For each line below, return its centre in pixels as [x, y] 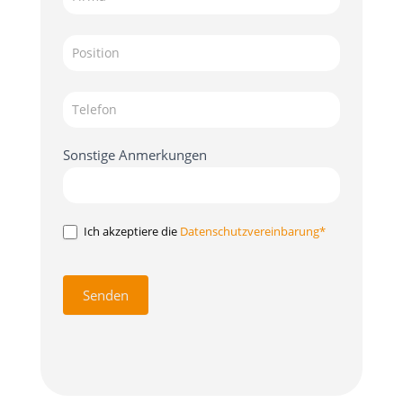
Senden [105, 296]
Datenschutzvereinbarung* [252, 231]
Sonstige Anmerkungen [134, 154]
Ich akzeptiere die [130, 231]
